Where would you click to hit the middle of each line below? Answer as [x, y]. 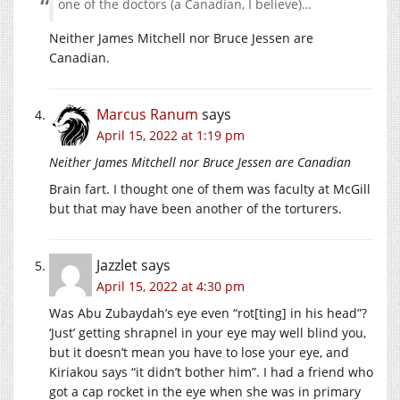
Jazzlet [117, 265]
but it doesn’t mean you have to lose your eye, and [199, 352]
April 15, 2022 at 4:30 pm [171, 286]
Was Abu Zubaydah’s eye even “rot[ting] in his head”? [208, 312]
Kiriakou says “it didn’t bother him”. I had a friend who [211, 371]
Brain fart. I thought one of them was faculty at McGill [210, 188]
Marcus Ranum [147, 114]
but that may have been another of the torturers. [196, 208]
